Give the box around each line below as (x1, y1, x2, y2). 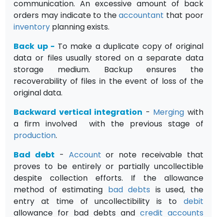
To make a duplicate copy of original (57, 40, 203, 52)
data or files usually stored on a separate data (14, 52, 203, 63)
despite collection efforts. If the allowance (14, 172, 203, 184)
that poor (164, 9, 203, 21)
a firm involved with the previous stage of (14, 118, 203, 129)
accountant (119, 9, 164, 21)
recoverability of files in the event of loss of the (14, 75, 203, 87)
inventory (14, 21, 50, 32)
